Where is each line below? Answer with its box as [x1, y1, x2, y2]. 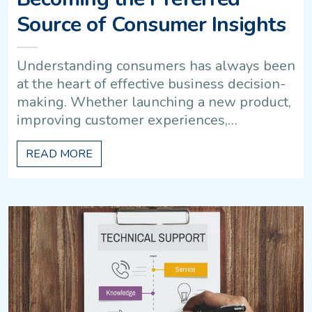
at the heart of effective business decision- [17, 75, 286, 94]
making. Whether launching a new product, [17, 93, 291, 112]
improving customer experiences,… [17, 111, 237, 130]
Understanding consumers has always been [17, 56, 295, 76]
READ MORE [26, 146, 93, 162]
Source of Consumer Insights [17, 10, 286, 40]
